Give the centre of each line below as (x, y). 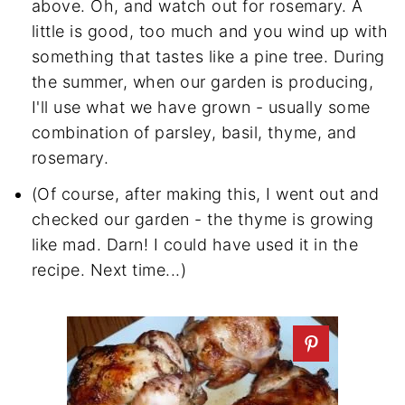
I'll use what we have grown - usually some (201, 107)
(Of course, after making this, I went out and (205, 193)
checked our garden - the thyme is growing (202, 219)
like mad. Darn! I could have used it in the (195, 244)
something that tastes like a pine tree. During (208, 56)
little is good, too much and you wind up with (210, 31)
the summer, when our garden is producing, (202, 81)
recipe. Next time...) (109, 269)
